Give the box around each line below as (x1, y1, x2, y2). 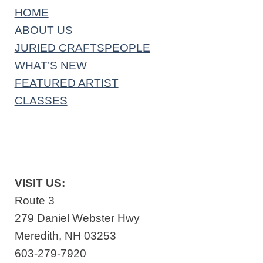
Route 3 (14, 194, 55, 207)
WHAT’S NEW (14, 59, 87, 72)
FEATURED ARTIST (14, 77, 119, 90)
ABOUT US (14, 24, 73, 37)
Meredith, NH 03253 (14, 229, 116, 242)
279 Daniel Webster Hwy (14, 211, 140, 224)
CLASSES (14, 95, 68, 107)
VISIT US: (14, 176, 65, 189)
